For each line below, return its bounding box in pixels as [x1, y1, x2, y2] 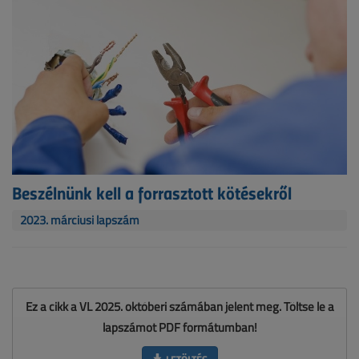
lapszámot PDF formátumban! [102, 319, 257, 337]
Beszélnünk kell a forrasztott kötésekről [12, 179, 292, 206]
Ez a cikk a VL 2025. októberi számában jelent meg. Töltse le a [25, 298, 334, 316]
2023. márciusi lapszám [20, 212, 139, 229]
